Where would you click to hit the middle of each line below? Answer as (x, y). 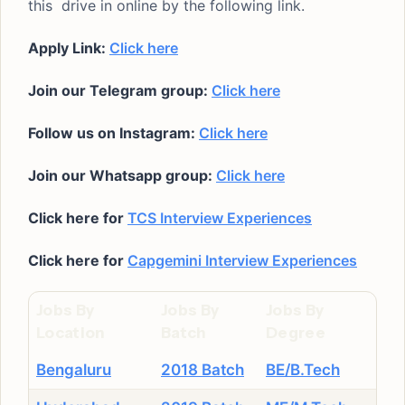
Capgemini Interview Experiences (242, 260)
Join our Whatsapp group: (122, 175)
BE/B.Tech (303, 370)
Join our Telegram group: (120, 90)
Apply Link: (69, 48)
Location (71, 333)
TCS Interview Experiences (220, 218)
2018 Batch (202, 370)
